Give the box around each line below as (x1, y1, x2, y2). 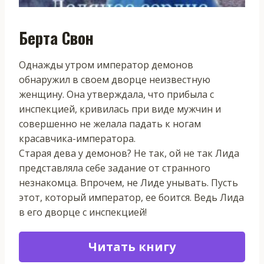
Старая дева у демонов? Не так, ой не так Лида (19, 146, 239, 160)
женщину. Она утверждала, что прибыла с (19, 87, 214, 101)
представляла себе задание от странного (19, 161, 210, 174)
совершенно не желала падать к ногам (19, 117, 201, 130)
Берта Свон (19, 26, 94, 49)
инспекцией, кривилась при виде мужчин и (19, 102, 221, 115)
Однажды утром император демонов (19, 58, 193, 71)
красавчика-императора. (19, 131, 136, 145)
